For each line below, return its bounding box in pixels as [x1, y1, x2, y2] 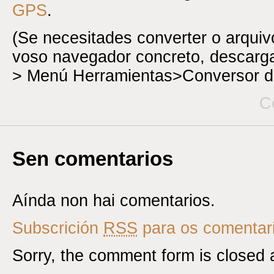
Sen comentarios [12, 147, 173, 170]
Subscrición [12, 218, 103, 237]
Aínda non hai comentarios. [12, 191, 215, 210]
